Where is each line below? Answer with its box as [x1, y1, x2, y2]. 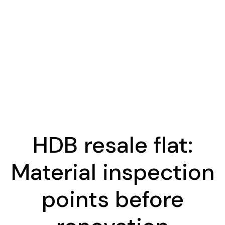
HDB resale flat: [32, 130, 193, 160]
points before [41, 184, 184, 214]
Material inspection [11, 157, 214, 187]
